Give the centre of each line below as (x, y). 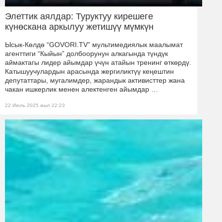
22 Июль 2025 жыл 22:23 (35, 106)
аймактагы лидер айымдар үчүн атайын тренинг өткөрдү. (98, 63)
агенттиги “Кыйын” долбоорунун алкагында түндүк (86, 54)
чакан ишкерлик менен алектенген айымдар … (82, 89)
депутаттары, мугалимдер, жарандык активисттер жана (95, 81)
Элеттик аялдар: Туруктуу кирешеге (79, 17)
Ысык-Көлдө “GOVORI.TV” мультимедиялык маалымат (94, 45)
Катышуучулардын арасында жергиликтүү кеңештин (89, 72)
